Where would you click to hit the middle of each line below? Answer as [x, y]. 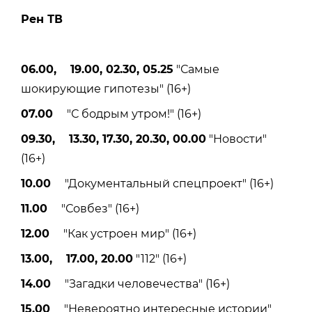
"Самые [196, 69]
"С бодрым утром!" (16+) [127, 114]
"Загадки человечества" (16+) [140, 283]
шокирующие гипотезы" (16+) [106, 88]
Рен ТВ [42, 19]
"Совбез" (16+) [93, 208]
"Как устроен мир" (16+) [123, 233]
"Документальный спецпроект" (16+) [162, 183]
